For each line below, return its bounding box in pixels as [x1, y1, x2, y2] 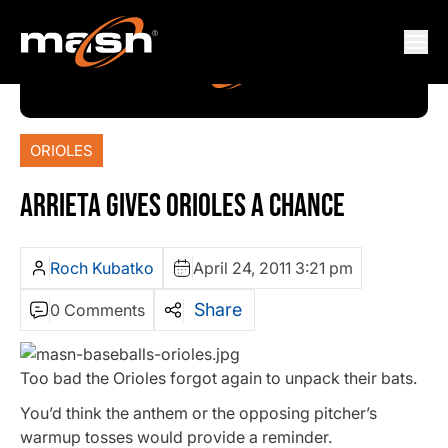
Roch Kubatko [50, 258, 154, 279]
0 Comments [50, 300, 145, 321]
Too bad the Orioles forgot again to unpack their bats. [20, 368, 417, 389]
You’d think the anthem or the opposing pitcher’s [20, 403, 377, 424]
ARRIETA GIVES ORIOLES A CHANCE [20, 187, 345, 227]
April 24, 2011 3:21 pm [193, 258, 353, 279]
